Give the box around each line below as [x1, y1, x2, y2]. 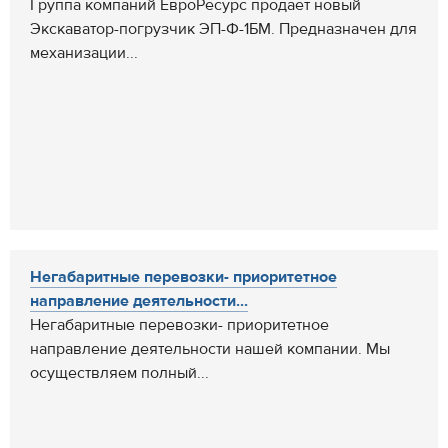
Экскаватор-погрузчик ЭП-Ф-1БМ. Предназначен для [30, 19, 417, 39]
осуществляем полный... [30, 363, 209, 383]
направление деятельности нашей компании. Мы [30, 339, 390, 359]
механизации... [30, 43, 138, 63]
